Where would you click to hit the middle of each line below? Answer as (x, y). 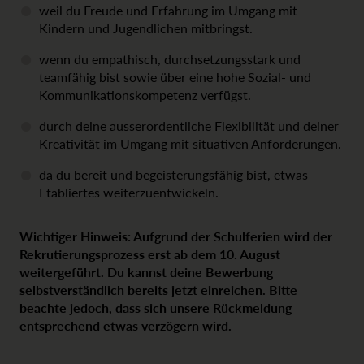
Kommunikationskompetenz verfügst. (147, 94)
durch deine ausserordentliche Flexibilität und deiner (189, 125)
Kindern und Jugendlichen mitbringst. (146, 28)
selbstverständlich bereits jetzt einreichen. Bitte (158, 289)
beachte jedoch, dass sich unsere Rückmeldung (156, 307)
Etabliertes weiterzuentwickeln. (129, 192)
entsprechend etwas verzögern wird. (126, 325)
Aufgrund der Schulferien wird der (232, 236)
